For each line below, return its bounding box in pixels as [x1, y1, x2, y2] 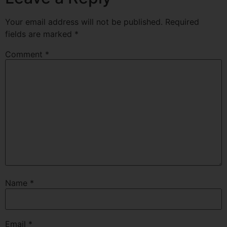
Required [165, 16, 199, 27]
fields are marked [5, 28, 74, 39]
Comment [5, 49, 45, 59]
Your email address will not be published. [5, 16, 163, 27]
